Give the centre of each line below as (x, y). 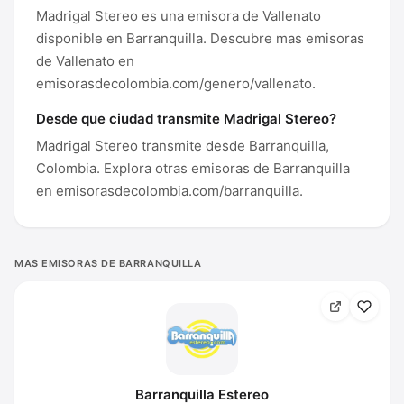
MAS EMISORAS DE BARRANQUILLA (108, 263)
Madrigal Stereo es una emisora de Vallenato (179, 16)
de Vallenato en (85, 61)
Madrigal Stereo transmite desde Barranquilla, (183, 146)
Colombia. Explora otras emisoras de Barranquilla (193, 168)
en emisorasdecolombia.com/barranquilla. (170, 191)
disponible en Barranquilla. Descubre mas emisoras (200, 38)
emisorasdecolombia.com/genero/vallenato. (176, 83)
